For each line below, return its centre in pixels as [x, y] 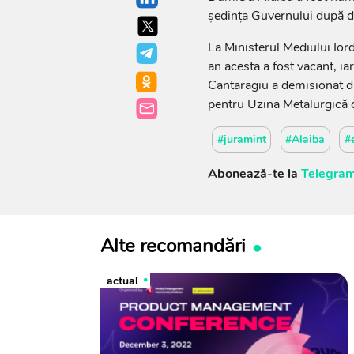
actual [122, 281]
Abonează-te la [254, 173]
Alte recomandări [173, 245]
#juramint [241, 139]
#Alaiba [305, 139]
